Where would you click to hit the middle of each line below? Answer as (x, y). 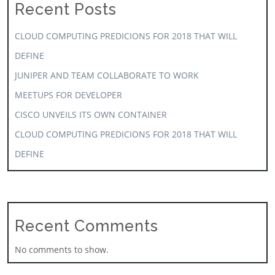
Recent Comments (87, 226)
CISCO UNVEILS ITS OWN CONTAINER (91, 114)
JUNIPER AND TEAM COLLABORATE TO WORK (107, 75)
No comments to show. (62, 250)
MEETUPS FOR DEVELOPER (68, 95)
